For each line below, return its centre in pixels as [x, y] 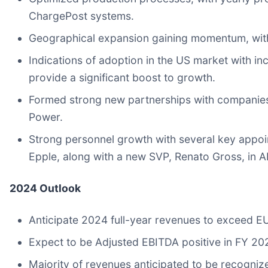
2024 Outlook [45, 188]
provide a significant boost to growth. [122, 77]
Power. [46, 117]
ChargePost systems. [81, 16]
